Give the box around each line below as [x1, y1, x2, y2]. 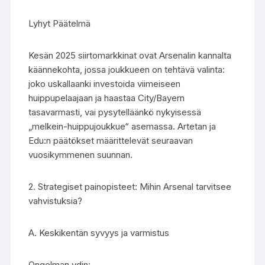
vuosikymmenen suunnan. [28, 149, 133, 160]
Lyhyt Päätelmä [28, 18, 91, 29]
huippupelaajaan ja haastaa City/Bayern [28, 92, 185, 104]
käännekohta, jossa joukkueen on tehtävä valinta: [28, 64, 225, 75]
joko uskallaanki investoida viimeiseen [28, 78, 181, 89]
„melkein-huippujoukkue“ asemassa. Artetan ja [28, 121, 216, 132]
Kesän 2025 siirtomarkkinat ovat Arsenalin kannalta [28, 50, 232, 61]
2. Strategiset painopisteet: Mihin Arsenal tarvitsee [28, 181, 232, 192]
